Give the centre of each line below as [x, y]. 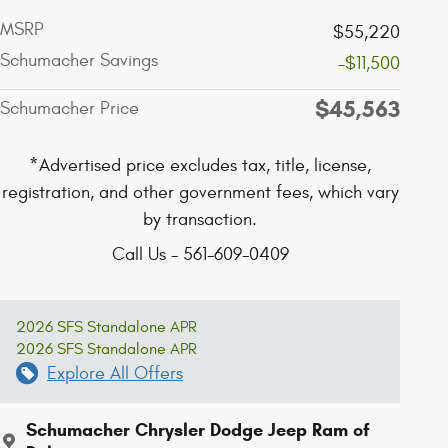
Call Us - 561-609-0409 [200, 254]
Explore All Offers [115, 373]
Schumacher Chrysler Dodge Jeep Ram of [198, 429]
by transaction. [200, 219]
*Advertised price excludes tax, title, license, [200, 165]
